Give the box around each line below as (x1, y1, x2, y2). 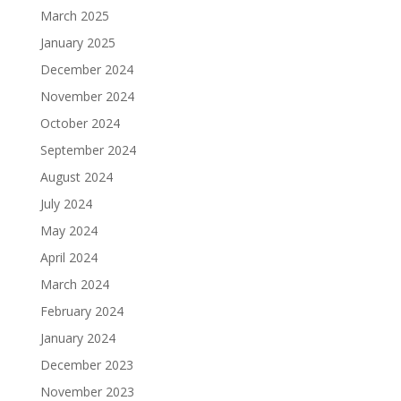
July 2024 (39, 195, 92, 213)
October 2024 (39, 115, 120, 132)
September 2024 (39, 141, 136, 159)
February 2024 (39, 303, 124, 320)
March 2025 (39, 7, 109, 25)
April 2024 (39, 249, 98, 267)
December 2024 (39, 61, 133, 79)
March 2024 (39, 276, 109, 294)
